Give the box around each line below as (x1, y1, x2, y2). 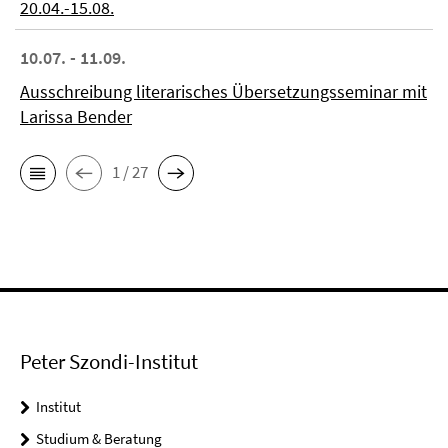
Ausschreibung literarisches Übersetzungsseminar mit (20, 79, 427, 103)
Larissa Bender (20, 104, 132, 128)
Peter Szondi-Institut (20, 347, 198, 375)
